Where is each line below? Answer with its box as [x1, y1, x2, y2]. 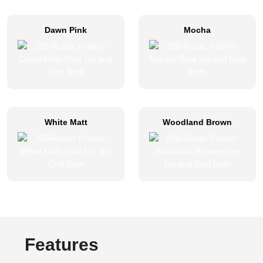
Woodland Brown [163, 117, 232, 127]
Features [25, 235, 99, 254]
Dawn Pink [45, 25, 87, 35]
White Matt [44, 117, 87, 127]
